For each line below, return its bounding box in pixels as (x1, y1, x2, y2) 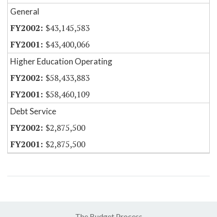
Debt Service (10, 106, 56, 117)
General (10, 6, 39, 17)
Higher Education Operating (10, 56, 112, 67)
